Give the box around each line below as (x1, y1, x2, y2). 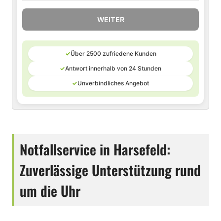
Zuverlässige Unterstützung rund (20, 160, 201, 180)
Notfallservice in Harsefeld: (20, 139, 170, 159)
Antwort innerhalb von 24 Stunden (65, 65, 161, 72)
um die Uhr (20, 181, 80, 201)
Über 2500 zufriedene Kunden (70, 50, 156, 57)
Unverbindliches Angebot (77, 79, 149, 87)
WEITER (97, 15, 124, 24)
